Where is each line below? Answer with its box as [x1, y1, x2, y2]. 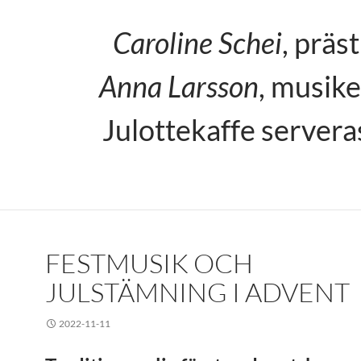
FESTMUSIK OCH [45, 247, 253, 280]
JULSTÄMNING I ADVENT [45, 276, 350, 309]
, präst [282, 25, 359, 60]
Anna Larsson [99, 68, 259, 104]
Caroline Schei [113, 25, 282, 60]
